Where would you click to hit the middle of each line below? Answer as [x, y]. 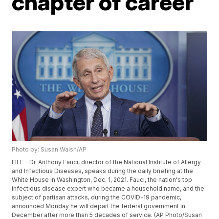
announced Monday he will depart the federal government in [99, 206]
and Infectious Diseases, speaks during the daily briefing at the [103, 171]
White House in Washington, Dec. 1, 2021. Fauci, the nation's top [102, 180]
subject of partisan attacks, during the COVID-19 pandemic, [97, 197]
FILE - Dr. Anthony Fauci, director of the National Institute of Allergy [107, 162]
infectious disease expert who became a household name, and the [108, 189]
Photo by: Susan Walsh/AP [49, 150]
